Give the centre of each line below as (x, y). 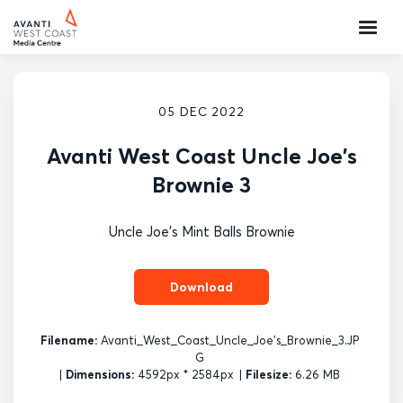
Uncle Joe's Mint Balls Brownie (201, 232)
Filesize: (269, 374)
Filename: (68, 340)
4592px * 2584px (184, 374)
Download (201, 287)
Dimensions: (100, 374)
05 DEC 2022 (201, 112)
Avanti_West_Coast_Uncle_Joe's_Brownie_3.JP (228, 340)
